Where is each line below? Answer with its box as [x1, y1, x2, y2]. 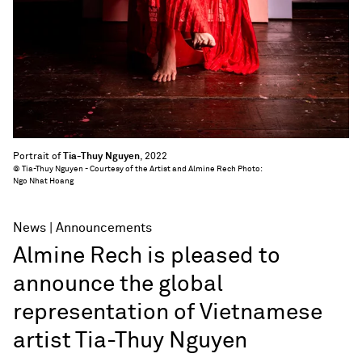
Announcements [56, 221, 152, 234]
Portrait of [13, 151, 63, 162]
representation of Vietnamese [13, 301, 322, 324]
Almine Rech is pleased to [13, 244, 280, 267]
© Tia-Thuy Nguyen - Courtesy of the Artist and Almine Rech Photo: [13, 164, 262, 173]
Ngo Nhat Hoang [13, 176, 74, 185]
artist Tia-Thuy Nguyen [13, 329, 247, 352]
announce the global [13, 272, 223, 296]
